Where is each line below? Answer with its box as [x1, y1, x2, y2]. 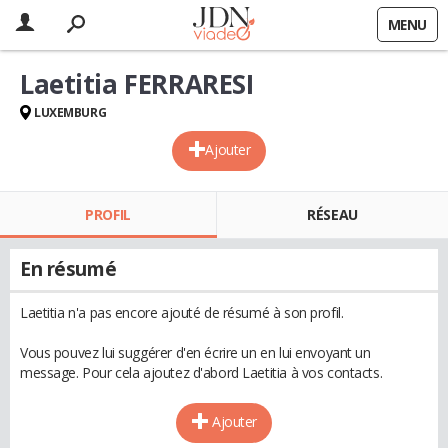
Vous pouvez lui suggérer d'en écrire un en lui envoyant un [20, 343, 371, 362]
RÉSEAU [307, 205, 358, 224]
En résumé [20, 256, 117, 282]
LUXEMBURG [34, 104, 107, 121]
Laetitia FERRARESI [20, 66, 254, 102]
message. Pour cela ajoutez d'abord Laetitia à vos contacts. [20, 363, 383, 382]
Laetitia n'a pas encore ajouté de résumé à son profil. [20, 303, 344, 322]
